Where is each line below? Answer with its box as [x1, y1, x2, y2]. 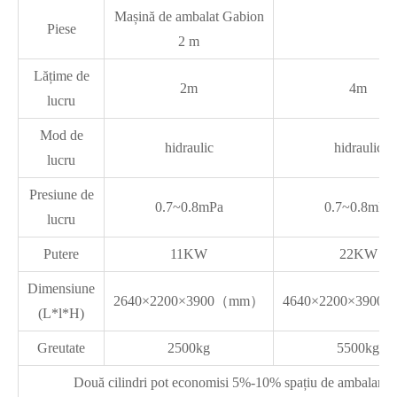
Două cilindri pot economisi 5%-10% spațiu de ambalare [73, 375, 388, 390]
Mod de [39, 128, 83, 143]
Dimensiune [27, 281, 95, 296]
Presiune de [28, 187, 94, 202]
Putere [43, 246, 79, 261]
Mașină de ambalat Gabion [113, 9, 264, 24]
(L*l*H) [38, 306, 84, 321]
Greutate [37, 340, 85, 355]
